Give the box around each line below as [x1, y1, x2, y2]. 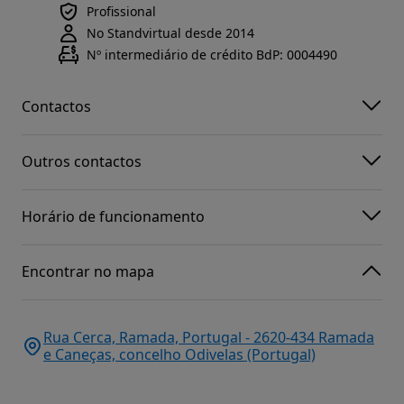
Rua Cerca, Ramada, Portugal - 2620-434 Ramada [43, 326, 374, 347]
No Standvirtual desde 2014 [87, 23, 254, 41]
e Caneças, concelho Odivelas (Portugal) [43, 344, 316, 364]
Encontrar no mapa [22, 262, 154, 282]
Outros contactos [22, 151, 142, 172]
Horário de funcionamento [22, 207, 205, 227]
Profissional [87, 2, 156, 20]
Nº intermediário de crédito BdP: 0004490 [87, 45, 337, 63]
